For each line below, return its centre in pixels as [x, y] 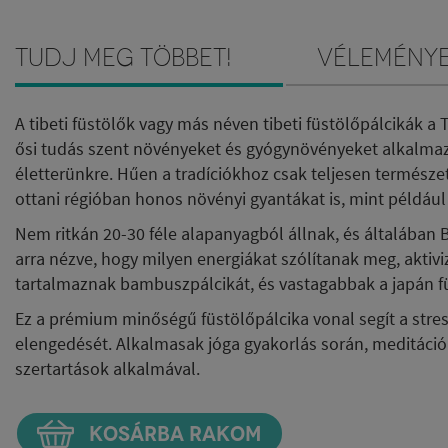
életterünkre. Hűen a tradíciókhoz [144, 173]
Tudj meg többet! [123, 57]
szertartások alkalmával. [107, 368]
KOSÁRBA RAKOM [173, 433]
